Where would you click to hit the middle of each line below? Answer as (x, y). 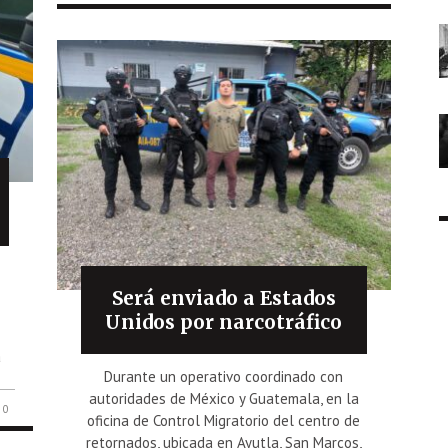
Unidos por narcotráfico (224, 321)
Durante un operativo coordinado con (224, 376)
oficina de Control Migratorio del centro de (224, 420)
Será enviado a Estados (223, 297)
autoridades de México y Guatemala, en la (223, 398)
